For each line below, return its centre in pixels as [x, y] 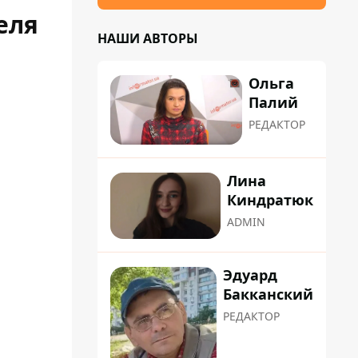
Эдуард [250, 274]
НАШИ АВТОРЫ [148, 38]
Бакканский [268, 294]
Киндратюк [270, 200]
